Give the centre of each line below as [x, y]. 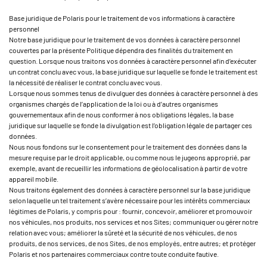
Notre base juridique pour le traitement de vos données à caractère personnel [125, 39]
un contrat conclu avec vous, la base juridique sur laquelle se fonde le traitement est [133, 72]
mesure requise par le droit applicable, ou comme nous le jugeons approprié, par [130, 157]
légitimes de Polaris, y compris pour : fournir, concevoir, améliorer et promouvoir [131, 211]
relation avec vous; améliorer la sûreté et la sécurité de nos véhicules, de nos [123, 232]
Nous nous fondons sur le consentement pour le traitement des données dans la [128, 147]
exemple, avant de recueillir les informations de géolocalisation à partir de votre [128, 168]
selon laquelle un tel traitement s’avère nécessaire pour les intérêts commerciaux [130, 200]
